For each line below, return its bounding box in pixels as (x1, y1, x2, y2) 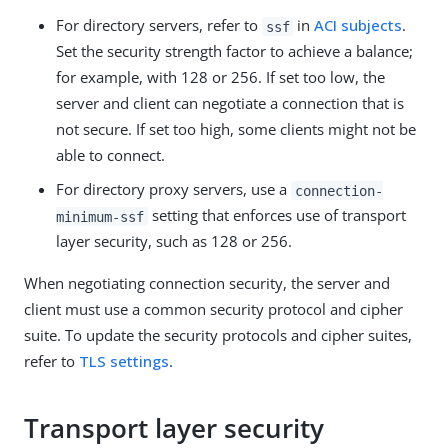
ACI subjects (314, 15, 403, 36)
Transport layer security (24, 409, 324, 446)
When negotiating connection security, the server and (24, 273, 390, 294)
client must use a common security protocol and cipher (24, 299, 403, 320)
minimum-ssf (56, 208, 144, 225)
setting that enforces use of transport (147, 205, 406, 226)
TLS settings (79, 351, 169, 372)
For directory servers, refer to (56, 15, 262, 36)
